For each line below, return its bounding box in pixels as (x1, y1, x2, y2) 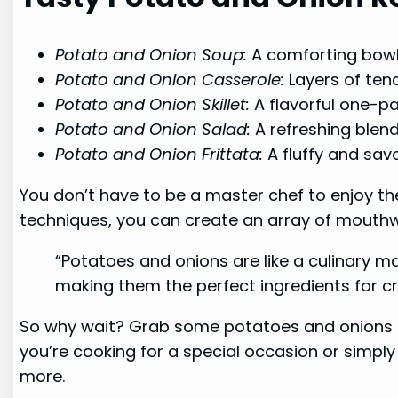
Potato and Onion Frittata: (55, 142, 264, 165)
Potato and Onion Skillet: (55, 92, 251, 115)
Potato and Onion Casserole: (55, 68, 285, 91)
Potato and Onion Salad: (55, 117, 251, 140)
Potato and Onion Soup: (55, 43, 248, 66)
